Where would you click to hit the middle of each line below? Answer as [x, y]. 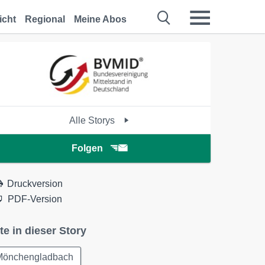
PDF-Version [35, 199]
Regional [45, 19]
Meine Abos [100, 19]
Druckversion [35, 184]
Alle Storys [93, 120]
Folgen [87, 148]
